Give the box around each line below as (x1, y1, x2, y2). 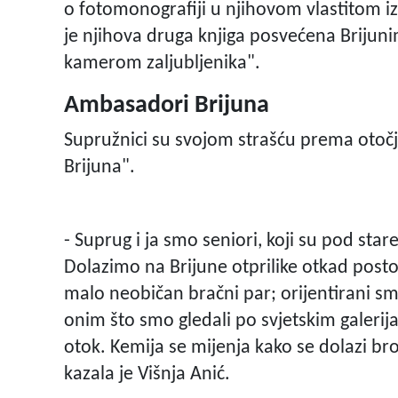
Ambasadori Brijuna (64, 93, 269, 119)
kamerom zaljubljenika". (64, 53, 260, 75)
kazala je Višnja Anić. (64, 364, 230, 386)
